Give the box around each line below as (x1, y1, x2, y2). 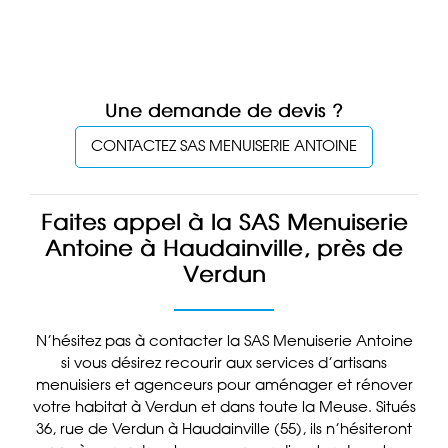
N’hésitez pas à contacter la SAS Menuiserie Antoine (35, 334, 413, 349)
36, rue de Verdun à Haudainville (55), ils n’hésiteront (36, 422, 412, 437)
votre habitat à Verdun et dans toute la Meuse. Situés (32, 400, 416, 415)
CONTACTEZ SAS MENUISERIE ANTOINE (91, 139, 357, 154)
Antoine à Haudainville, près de (45, 239, 403, 261)
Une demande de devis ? (105, 103, 343, 121)
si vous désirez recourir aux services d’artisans (61, 356, 387, 371)
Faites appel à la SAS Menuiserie (40, 213, 408, 235)
